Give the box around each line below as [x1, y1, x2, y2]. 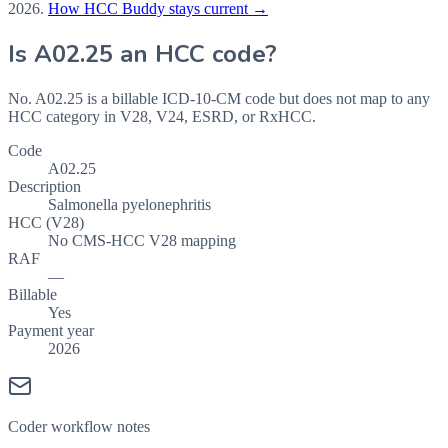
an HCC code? [113, 38, 277, 71]
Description [8, 177, 81, 195]
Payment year [8, 321, 94, 339]
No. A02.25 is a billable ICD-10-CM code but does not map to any [8, 89, 430, 107]
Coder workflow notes [8, 417, 150, 435]
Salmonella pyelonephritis [48, 195, 211, 213]
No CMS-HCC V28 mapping [48, 231, 236, 249]
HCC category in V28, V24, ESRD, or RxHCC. [8, 107, 316, 125]
